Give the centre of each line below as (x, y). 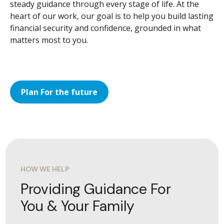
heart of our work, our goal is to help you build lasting (112, 16)
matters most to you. (50, 40)
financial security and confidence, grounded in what (105, 28)
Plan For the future (59, 92)
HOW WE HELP (45, 169)
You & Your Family (77, 206)
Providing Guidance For (95, 189)
